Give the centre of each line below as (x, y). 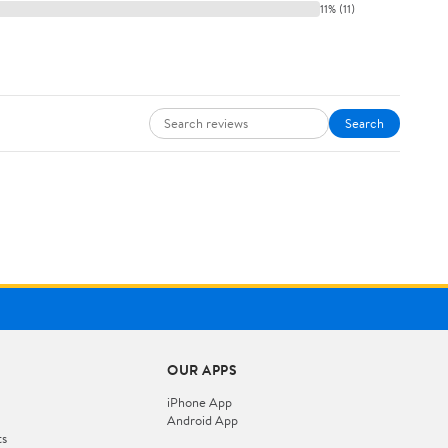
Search (364, 122)
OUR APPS (202, 369)
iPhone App (200, 401)
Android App (203, 419)
